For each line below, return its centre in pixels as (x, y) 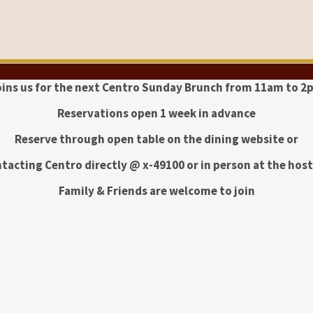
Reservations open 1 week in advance (156, 113)
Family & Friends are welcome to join (156, 190)
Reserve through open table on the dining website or (156, 139)
